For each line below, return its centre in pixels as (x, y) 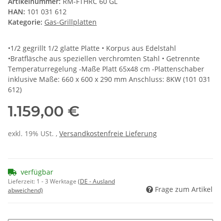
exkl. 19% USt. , (34, 134)
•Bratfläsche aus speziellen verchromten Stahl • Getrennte (104, 59)
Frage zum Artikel (184, 189)
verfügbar (37, 172)
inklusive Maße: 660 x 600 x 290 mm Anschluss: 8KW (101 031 (109, 79)
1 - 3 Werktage (57, 182)
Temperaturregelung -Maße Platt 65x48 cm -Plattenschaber (106, 69)
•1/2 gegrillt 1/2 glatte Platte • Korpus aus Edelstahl (92, 48)
